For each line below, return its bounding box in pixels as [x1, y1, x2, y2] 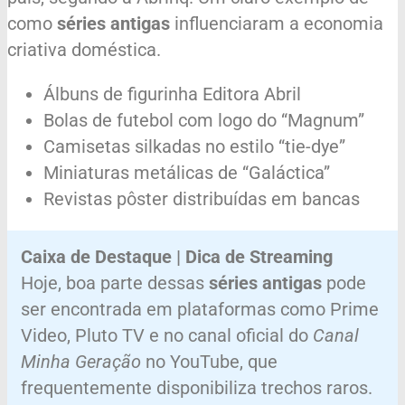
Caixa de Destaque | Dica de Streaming [21, 245, 333, 268]
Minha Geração [21, 350, 141, 372]
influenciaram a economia [170, 12, 383, 34]
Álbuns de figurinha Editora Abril [43, 82, 301, 105]
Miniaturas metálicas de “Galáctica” [43, 161, 330, 184]
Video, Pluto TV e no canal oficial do [21, 324, 313, 346]
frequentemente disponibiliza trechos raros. [21, 376, 372, 399]
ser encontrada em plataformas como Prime [21, 297, 379, 320]
